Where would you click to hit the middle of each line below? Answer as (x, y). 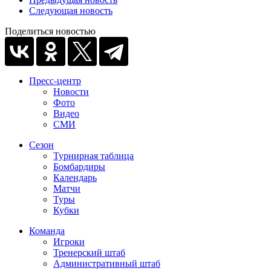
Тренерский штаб (89, 252)
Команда (47, 230)
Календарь (75, 177)
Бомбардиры (79, 166)
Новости (71, 91)
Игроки (69, 241)
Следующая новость (71, 10)
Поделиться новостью (50, 31)
